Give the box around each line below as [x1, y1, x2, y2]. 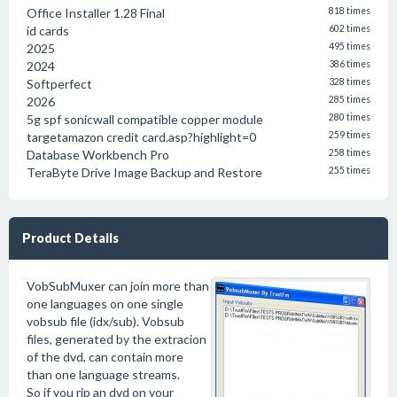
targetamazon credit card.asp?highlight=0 [27, 129, 256, 144]
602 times [329, 23, 370, 34]
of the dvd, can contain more [27, 349, 183, 364]
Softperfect [27, 76, 92, 91]
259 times [329, 129, 370, 140]
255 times [329, 165, 370, 175]
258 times [329, 147, 370, 158]
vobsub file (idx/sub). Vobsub [27, 314, 184, 329]
